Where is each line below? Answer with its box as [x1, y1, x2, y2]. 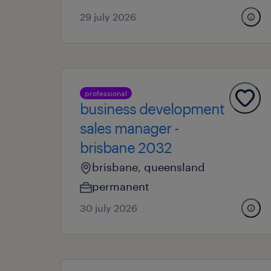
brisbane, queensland [92, 160, 205, 174]
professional [85, 89, 127, 97]
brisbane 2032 [80, 139, 172, 156]
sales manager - [80, 119, 178, 137]
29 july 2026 [80, 11, 136, 22]
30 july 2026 [80, 202, 137, 214]
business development [80, 100, 224, 117]
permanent [92, 180, 149, 193]
